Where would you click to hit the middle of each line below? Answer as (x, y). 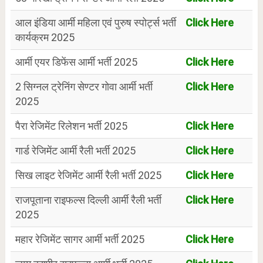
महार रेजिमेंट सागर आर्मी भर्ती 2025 (80, 240)
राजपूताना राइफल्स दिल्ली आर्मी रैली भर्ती (88, 200)
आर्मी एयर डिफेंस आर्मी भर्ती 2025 (76, 62)
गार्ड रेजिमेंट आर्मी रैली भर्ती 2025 (75, 151)
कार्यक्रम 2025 (45, 38)
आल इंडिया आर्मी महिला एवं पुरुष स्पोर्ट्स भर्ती (95, 23)
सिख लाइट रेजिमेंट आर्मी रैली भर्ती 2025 (88, 176)
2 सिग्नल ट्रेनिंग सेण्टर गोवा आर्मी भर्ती (84, 87)
